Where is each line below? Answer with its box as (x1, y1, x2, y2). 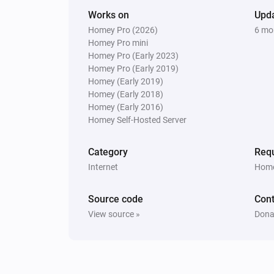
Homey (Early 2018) (88, 89, 163, 99)
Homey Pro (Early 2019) (88, 63, 179, 73)
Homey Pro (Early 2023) (88, 50, 179, 61)
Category (88, 146, 128, 158)
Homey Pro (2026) (88, 24, 158, 35)
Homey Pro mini (88, 37, 148, 48)
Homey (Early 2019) (88, 76, 163, 86)
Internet (88, 161, 118, 172)
